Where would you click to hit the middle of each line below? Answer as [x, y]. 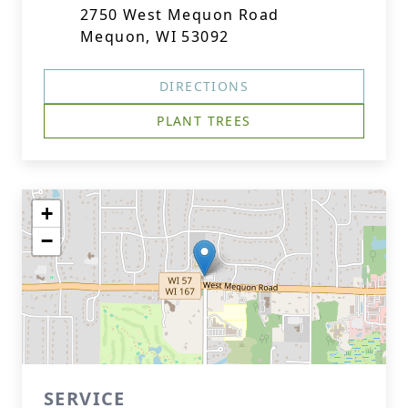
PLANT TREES [204, 121]
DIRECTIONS [204, 86]
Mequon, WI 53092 [155, 36]
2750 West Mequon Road [180, 15]
